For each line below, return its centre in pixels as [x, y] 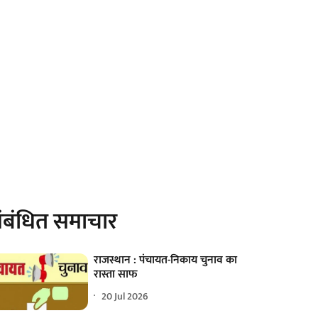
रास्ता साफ [116, 275]
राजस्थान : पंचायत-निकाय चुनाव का [166, 261]
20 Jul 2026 [125, 296]
